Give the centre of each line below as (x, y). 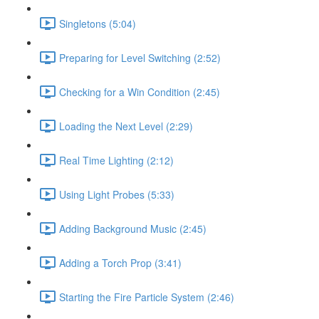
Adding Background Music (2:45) (133, 228)
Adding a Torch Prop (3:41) (120, 262)
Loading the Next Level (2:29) (126, 126)
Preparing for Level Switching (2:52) (140, 57)
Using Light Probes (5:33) (117, 194)
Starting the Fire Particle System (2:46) (147, 297)
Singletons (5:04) (98, 23)
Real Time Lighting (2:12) (116, 160)
